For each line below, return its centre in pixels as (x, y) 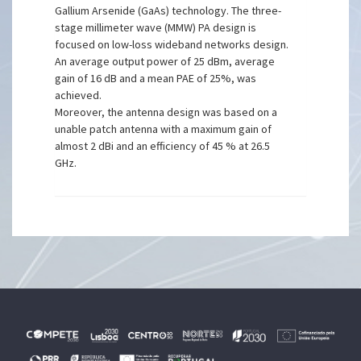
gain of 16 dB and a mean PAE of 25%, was (156, 78)
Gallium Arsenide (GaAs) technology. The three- (168, 10)
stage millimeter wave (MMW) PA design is (156, 27)
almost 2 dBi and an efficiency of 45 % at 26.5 (163, 146)
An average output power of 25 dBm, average (165, 61)
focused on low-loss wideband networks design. (172, 44)
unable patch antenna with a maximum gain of (164, 129)
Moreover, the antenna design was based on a (166, 112)
